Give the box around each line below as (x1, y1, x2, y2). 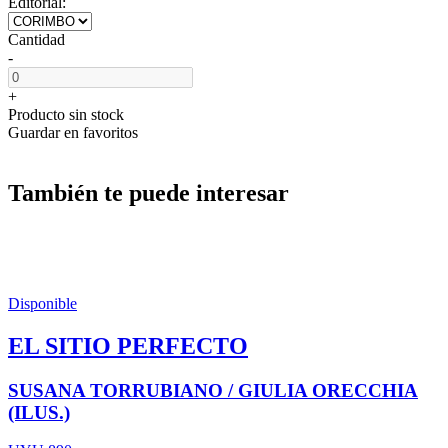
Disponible (8, 294, 77, 312)
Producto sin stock (8, 105, 124, 123)
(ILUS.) (8, 401, 70, 423)
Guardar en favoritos (8, 123, 138, 141)
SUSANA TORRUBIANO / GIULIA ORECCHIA (8, 379, 418, 401)
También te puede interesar (8, 179, 289, 206)
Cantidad (8, 30, 65, 48)
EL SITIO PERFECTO (8, 332, 248, 359)
